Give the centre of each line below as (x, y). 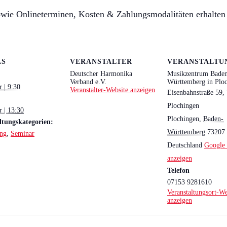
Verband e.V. (88, 82)
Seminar (23, 133)
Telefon (178, 170)
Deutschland (185, 145)
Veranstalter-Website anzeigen (112, 90)
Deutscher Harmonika (101, 73)
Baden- (213, 119)
